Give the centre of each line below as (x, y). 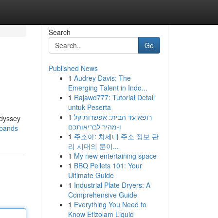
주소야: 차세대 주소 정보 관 (116, 136)
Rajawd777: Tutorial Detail (114, 97)
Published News (73, 68)
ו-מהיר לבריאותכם (94, 127)
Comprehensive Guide (102, 195)
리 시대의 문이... (93, 146)
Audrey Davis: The (102, 78)
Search (59, 32)
